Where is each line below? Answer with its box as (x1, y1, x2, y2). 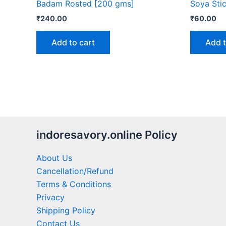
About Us (36, 152, 72, 163)
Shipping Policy (36, 205, 95, 215)
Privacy (36, 192, 65, 202)
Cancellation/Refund (36, 165, 114, 176)
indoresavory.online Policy (36, 128, 178, 142)
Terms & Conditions (36, 179, 111, 189)
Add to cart (51, 37, 95, 48)
